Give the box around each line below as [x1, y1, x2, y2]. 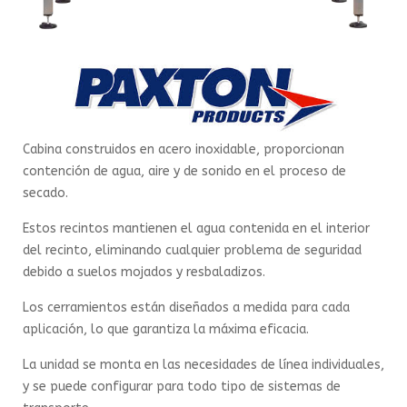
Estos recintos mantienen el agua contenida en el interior [23, 221, 370, 236]
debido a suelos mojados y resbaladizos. [23, 264, 265, 280]
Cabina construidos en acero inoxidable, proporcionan [23, 142, 344, 157]
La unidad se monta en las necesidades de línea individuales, [23, 357, 384, 372]
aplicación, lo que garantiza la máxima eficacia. [23, 322, 309, 337]
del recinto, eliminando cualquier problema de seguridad [23, 243, 362, 258]
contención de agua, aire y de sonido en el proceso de [23, 164, 346, 179]
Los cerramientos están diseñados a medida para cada [23, 300, 350, 315]
